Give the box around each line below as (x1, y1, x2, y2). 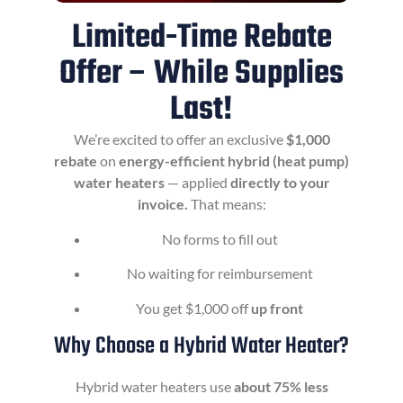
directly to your (229, 174, 330, 192)
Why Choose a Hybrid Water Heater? (54, 327, 349, 364)
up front (251, 299, 303, 317)
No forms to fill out (161, 229, 278, 247)
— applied (164, 174, 230, 192)
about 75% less (233, 377, 328, 395)
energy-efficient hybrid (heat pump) (119, 152, 349, 170)
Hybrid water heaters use (75, 377, 234, 395)
